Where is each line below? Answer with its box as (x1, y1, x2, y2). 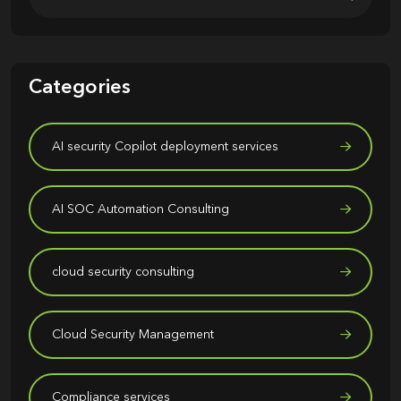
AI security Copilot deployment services (52, 140, 278, 153)
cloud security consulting (52, 265, 194, 278)
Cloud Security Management (52, 328, 214, 341)
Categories (29, 78, 131, 98)
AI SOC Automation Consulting (52, 202, 229, 216)
